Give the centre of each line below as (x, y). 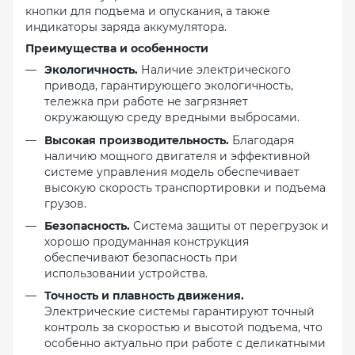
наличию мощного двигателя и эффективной (177, 156)
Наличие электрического (214, 70)
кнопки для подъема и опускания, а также (148, 11)
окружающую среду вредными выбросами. (172, 118)
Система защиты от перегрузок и (229, 225)
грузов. (65, 203)
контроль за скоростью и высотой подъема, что (183, 328)
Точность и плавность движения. (144, 296)
